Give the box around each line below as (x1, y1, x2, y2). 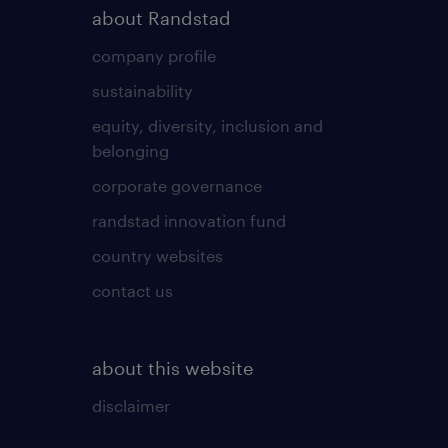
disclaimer (91, 395, 170, 415)
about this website (91, 356, 253, 379)
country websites (91, 245, 223, 265)
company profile (91, 45, 216, 65)
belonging (91, 140, 169, 160)
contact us (91, 280, 173, 300)
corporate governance (91, 175, 262, 195)
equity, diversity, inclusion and (91, 115, 323, 135)
